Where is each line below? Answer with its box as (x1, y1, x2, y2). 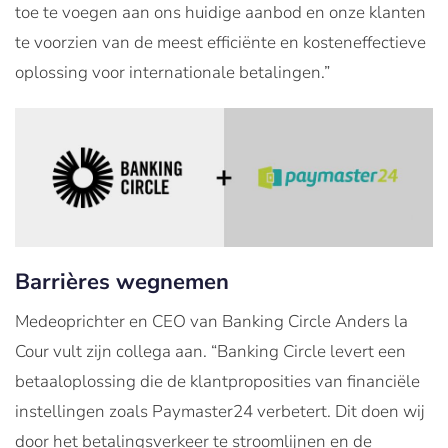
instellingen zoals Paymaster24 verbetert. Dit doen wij (15, 400, 425, 424)
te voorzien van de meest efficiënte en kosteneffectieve (15, 31, 426, 54)
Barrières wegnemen (15, 267, 229, 298)
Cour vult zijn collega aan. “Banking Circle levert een (15, 340, 406, 364)
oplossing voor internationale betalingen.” (15, 61, 330, 84)
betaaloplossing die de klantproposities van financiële (15, 370, 420, 394)
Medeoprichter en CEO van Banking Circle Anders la (15, 310, 408, 334)
